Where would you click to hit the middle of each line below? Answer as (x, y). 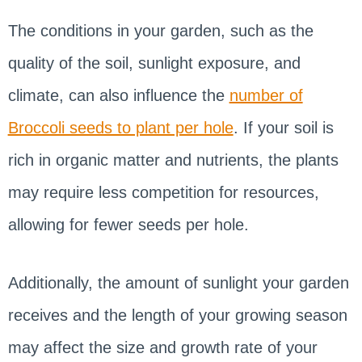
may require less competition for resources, (163, 192)
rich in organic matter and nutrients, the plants (173, 160)
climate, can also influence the (118, 95)
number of (266, 95)
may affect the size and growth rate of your (162, 347)
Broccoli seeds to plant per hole (120, 127)
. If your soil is (283, 127)
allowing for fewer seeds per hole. (130, 224)
